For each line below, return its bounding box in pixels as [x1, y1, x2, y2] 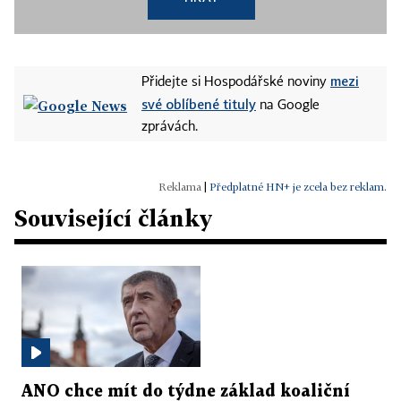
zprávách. [141, 121, 198, 133]
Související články [14, 205, 212, 231]
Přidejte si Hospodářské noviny [141, 76, 330, 89]
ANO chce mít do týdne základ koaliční [21, 383, 350, 399]
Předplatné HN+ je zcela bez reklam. [209, 180, 387, 193]
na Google [256, 99, 320, 112]
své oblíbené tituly [141, 96, 256, 112]
